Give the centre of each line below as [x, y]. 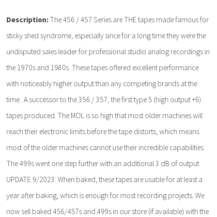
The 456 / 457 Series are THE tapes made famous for [129, 19]
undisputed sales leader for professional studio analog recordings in [108, 51]
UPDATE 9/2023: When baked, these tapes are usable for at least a [105, 179]
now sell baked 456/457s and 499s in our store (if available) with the [108, 211]
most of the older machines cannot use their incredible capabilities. [106, 147]
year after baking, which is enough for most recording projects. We [106, 195]
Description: [28, 19]
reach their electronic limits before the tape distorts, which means [103, 131]
